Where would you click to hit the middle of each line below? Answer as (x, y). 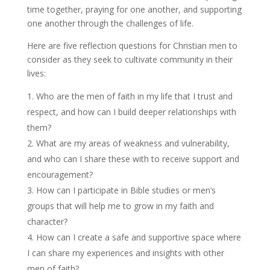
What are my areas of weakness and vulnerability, (133, 143)
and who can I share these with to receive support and (133, 159)
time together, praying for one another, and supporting (134, 9)
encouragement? (60, 174)
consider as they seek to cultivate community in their (130, 59)
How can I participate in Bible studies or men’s (126, 190)
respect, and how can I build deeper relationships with (131, 111)
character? (47, 221)
